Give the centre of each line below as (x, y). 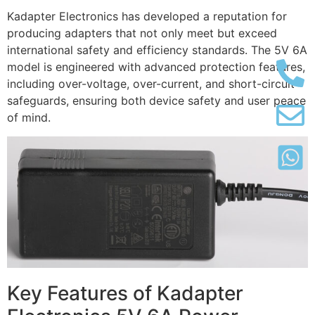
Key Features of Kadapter (125, 293)
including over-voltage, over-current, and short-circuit (151, 84)
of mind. (29, 118)
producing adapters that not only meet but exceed (142, 33)
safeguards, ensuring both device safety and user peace (156, 101)
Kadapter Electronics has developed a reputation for (147, 17)
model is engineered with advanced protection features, (156, 67)
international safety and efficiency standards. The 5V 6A (157, 50)
